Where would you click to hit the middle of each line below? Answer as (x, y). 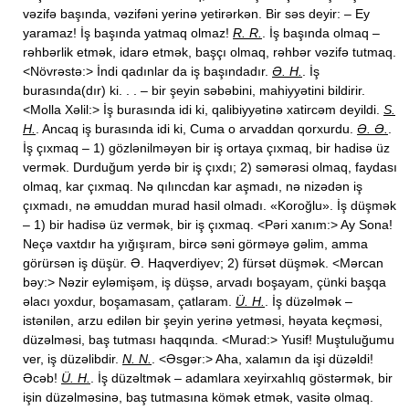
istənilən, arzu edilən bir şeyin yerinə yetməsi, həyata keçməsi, (203, 320)
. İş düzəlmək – (309, 301)
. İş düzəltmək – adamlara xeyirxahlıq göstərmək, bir (241, 378)
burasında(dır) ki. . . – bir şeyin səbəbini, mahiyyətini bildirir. (194, 90)
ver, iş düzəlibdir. (73, 359)
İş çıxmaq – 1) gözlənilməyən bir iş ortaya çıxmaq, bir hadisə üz (206, 148)
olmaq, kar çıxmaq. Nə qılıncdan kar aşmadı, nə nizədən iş (193, 186)
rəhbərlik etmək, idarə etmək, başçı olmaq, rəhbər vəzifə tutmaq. (210, 52)
